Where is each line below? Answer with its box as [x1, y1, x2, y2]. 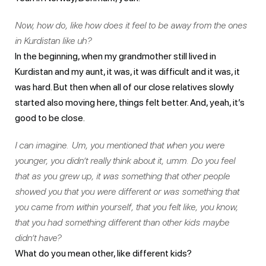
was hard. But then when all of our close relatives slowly [15, 81, 234, 93]
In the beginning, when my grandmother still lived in [15, 50, 216, 62]
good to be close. [15, 112, 85, 123]
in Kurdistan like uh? [15, 34, 91, 46]
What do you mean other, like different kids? [15, 247, 192, 259]
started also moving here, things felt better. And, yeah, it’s [15, 96, 245, 108]
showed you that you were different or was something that [15, 185, 239, 197]
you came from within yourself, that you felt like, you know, [15, 201, 238, 213]
